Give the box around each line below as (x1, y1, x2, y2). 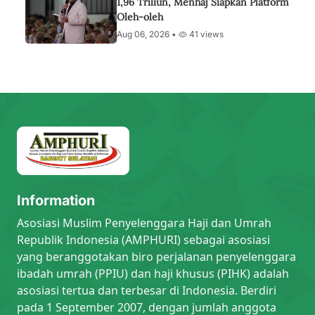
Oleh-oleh (117, 11, 163, 23)
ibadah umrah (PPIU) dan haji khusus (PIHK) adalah (17, 265, 289, 281)
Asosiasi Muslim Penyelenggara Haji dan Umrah (17, 214, 271, 231)
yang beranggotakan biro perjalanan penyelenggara (17, 248, 296, 264)
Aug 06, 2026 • (117, 29, 179, 39)
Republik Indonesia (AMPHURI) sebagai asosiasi (17, 231, 270, 247)
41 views (187, 29, 224, 39)
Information (17, 191, 95, 209)
